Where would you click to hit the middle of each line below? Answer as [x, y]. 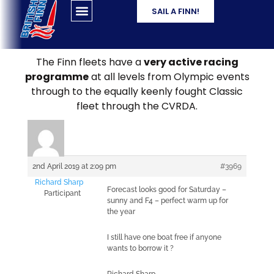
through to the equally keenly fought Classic [137, 91]
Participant [63, 193]
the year [121, 212]
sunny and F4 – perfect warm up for [167, 201]
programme [57, 77]
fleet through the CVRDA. [137, 106]
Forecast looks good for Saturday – [166, 190]
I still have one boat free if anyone [164, 237]
